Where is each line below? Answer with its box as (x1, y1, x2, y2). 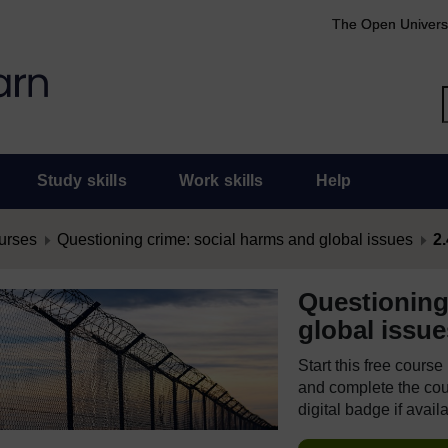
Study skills (36, 172, 127, 189)
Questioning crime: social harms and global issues (57, 231, 413, 248)
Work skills (178, 172, 264, 189)
